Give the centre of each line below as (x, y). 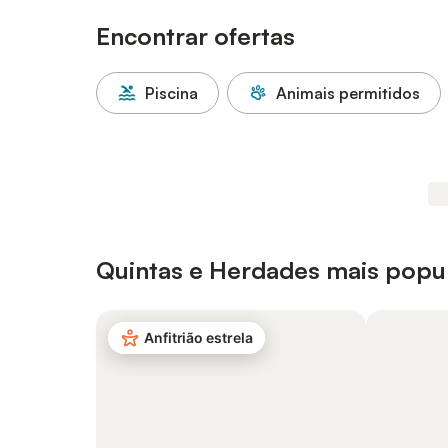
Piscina (171, 93)
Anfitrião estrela (198, 337)
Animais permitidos (348, 93)
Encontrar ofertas (195, 36)
